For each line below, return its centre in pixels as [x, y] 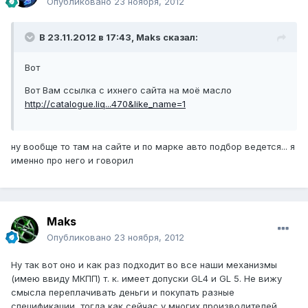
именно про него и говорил [72, 161]
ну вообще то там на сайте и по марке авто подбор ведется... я [153, 147]
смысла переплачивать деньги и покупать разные [123, 293]
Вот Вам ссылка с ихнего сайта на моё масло [128, 90]
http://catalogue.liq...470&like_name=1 [105, 104]
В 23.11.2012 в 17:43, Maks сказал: [119, 37]
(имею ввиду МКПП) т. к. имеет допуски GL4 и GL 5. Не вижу [146, 279]
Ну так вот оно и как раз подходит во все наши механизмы [144, 265]
